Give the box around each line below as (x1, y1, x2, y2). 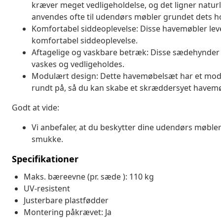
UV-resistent (24, 183, 70, 194)
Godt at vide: (12, 102, 59, 113)
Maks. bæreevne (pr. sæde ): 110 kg (24, 171, 154, 182)
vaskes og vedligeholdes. (32, 58, 124, 70)
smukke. (32, 133, 63, 145)
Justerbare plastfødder (24, 194, 109, 206)
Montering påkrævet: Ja (24, 206, 111, 218)
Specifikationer (12, 152, 78, 165)
